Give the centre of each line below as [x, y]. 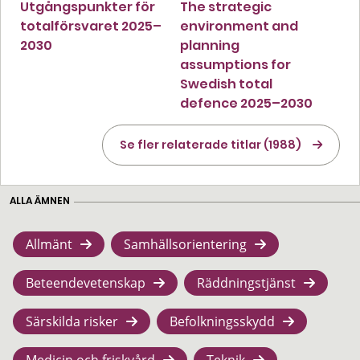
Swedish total [226, 84]
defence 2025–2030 [246, 103]
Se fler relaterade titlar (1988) [211, 144]
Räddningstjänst [246, 282]
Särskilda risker [72, 321]
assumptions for [235, 64]
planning [210, 45]
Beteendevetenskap [86, 282]
